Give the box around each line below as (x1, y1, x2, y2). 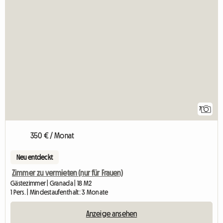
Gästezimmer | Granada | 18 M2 (10, 180, 92, 187)
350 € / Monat (30, 131, 75, 140)
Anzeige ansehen (86, 210, 137, 218)
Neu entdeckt (16, 154, 53, 161)
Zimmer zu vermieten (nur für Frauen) (12, 169, 123, 177)
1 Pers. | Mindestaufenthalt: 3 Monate (10, 189, 109, 196)
